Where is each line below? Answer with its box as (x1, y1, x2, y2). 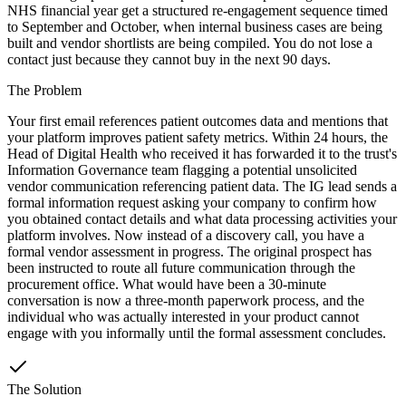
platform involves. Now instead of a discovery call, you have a (7, 227, 364, 243)
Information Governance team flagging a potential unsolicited (7, 161, 357, 178)
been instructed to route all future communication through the (7, 259, 355, 275)
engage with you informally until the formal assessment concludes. (7, 324, 386, 341)
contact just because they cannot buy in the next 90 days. (7, 51, 331, 67)
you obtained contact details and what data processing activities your (7, 210, 397, 227)
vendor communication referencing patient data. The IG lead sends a (7, 178, 397, 194)
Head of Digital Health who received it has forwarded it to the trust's (7, 145, 397, 161)
